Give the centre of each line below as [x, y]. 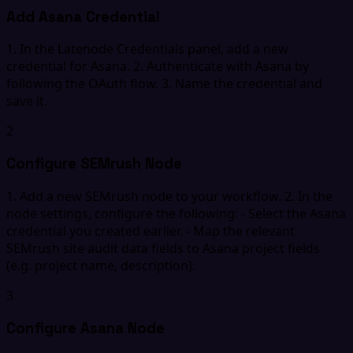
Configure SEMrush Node [94, 164]
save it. [27, 101]
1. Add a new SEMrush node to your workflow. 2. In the [169, 196]
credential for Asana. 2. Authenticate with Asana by [158, 67]
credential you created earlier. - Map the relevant [150, 230]
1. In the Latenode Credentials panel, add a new [147, 49]
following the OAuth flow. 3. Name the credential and [164, 84]
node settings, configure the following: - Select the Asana [176, 213]
